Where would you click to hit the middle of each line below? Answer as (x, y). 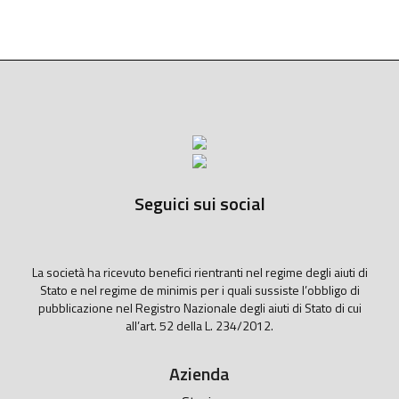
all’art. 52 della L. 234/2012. (199, 326)
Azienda (199, 374)
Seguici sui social (199, 204)
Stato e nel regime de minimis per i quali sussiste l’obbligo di (199, 290)
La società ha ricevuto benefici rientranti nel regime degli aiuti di (199, 272)
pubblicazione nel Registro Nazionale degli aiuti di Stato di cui (199, 308)
